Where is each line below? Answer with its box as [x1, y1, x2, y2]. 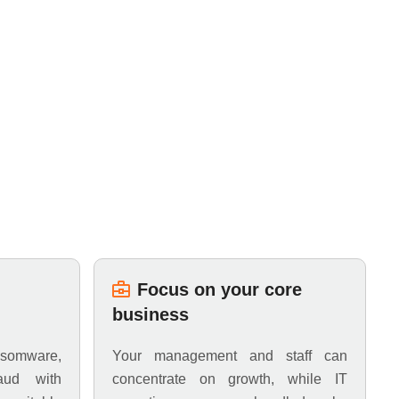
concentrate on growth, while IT [111, 371, 347, 387]
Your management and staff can [111, 348, 347, 363]
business [111, 305, 189, 324]
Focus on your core [136, 280, 302, 299]
